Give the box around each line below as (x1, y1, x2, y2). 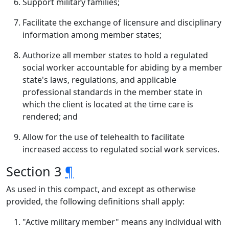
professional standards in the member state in (22, 86, 202, 98)
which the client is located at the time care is (22, 99, 193, 110)
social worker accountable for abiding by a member (22, 62, 222, 73)
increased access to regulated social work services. (22, 144, 219, 155)
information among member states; (22, 29, 162, 40)
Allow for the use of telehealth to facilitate (22, 131, 185, 143)
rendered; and (22, 111, 78, 122)
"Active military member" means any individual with (22, 216, 221, 227)
